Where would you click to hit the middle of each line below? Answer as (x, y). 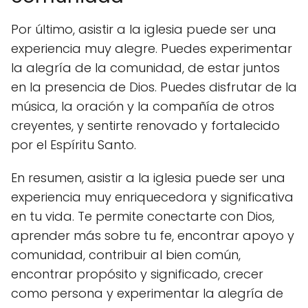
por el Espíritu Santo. (74, 145)
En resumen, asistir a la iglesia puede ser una (148, 178)
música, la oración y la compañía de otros (143, 106)
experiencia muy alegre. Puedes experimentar (152, 48)
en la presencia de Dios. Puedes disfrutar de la (154, 87)
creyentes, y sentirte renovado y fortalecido (145, 125)
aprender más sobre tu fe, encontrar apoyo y (153, 235)
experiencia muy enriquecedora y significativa (152, 197)
